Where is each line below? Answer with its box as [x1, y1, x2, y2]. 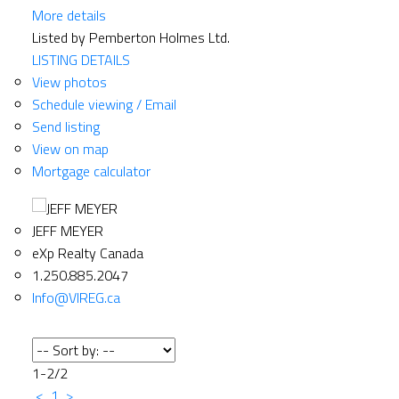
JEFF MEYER [31, 220, 103, 242]
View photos [31, 70, 107, 93]
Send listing [31, 115, 100, 137]
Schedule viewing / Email [31, 93, 176, 115]
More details [31, 4, 106, 26]
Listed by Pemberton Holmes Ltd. [31, 26, 230, 48]
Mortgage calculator [31, 159, 151, 182]
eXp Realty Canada [31, 242, 143, 265]
